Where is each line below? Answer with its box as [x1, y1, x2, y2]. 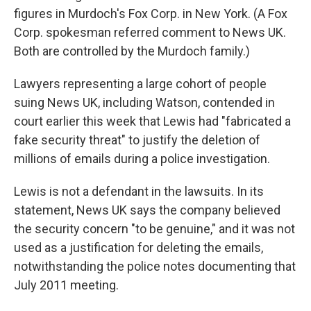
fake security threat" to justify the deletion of [14, 133, 260, 147]
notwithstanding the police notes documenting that [14, 259, 296, 274]
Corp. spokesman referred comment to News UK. [14, 25, 286, 40]
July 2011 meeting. [14, 278, 119, 292]
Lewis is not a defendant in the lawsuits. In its [14, 184, 264, 199]
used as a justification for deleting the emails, [14, 240, 263, 255]
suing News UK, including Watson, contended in [14, 95, 275, 110]
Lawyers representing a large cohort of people [14, 76, 267, 91]
